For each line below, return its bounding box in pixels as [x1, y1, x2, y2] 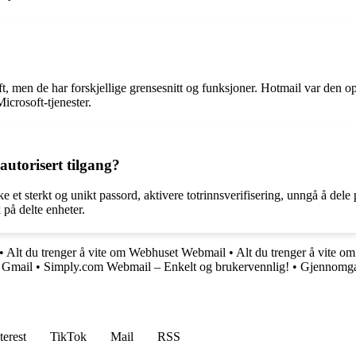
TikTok [50, 330, 87, 344]
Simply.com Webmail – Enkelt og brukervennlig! [44, 260, 289, 274]
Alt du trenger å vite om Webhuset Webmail [6, 246, 226, 260]
